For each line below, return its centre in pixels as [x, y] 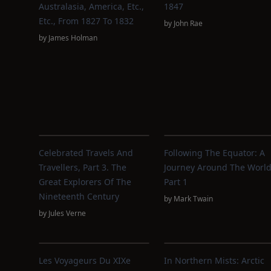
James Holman [73, 38]
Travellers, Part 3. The [83, 167]
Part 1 [175, 182]
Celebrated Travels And [86, 153]
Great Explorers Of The [85, 182]
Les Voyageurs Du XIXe [85, 260]
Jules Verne [67, 213]
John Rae [188, 23]
